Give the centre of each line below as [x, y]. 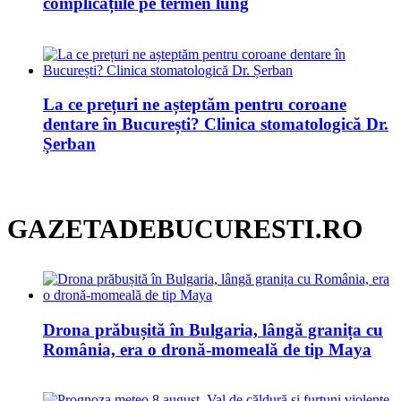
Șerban [69, 144]
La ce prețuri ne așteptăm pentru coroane [195, 105]
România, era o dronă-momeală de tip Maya [207, 349]
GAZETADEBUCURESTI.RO [185, 228]
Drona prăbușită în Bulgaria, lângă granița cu [213, 329]
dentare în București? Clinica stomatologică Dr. [216, 124]
